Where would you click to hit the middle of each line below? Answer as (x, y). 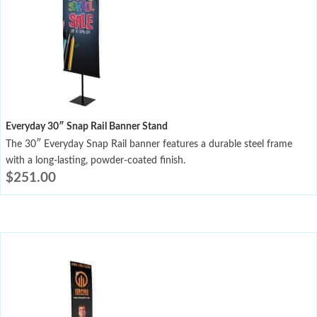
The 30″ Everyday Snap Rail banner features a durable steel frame (149, 145)
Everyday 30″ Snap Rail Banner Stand (87, 127)
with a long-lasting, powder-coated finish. (96, 161)
